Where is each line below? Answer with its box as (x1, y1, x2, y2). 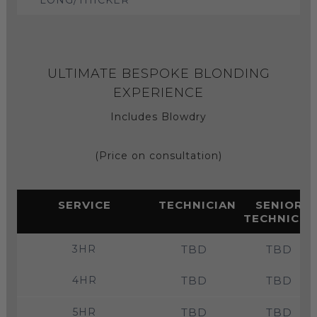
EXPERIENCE (113, 84, 204, 100)
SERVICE (57, 197, 111, 212)
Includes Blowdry (110, 110, 207, 123)
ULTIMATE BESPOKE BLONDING (47, 65, 270, 81)
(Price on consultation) (95, 149, 222, 162)
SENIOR (255, 197, 303, 212)
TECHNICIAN (158, 197, 236, 212)
